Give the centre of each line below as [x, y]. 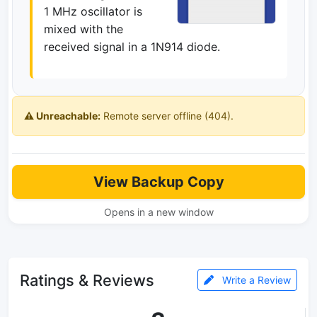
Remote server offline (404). [167, 116]
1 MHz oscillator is [93, 11]
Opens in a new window [158, 212]
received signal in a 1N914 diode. [132, 47]
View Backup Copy [158, 182]
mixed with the [83, 29]
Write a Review [255, 280]
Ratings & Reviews [87, 280]
